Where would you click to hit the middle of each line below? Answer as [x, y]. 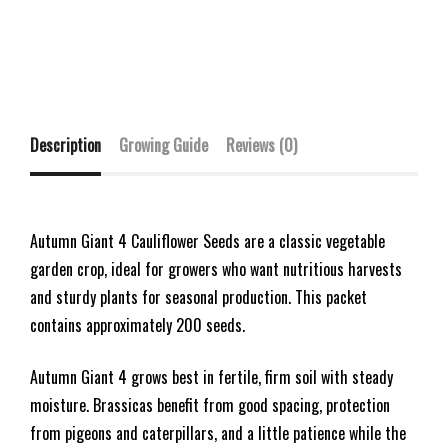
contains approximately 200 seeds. [137, 324]
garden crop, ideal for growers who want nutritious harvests [216, 268]
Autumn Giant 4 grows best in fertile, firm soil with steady [211, 376]
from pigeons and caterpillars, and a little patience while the [218, 432]
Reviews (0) [261, 144]
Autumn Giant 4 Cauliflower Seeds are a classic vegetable [207, 240]
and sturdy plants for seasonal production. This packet [198, 296]
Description [65, 144]
